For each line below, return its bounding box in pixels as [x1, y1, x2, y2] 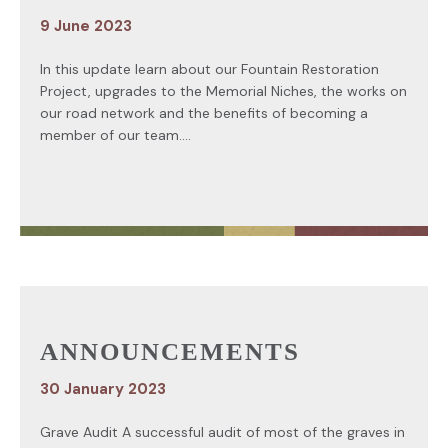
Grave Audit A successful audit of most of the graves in [40, 422, 405, 441]
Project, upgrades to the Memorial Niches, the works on [40, 81, 407, 100]
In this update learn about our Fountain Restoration [40, 59, 379, 78]
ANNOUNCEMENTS [40, 337, 300, 365]
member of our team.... [40, 125, 191, 144]
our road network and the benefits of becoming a [40, 103, 368, 122]
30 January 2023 [40, 378, 166, 399]
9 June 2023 [40, 15, 132, 36]
